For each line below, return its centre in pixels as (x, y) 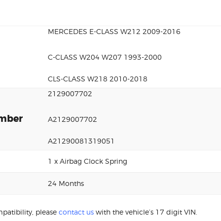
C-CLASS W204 (75, 57)
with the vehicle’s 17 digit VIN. (146, 212)
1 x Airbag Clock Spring (88, 161)
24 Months (66, 183)
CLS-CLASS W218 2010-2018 (98, 78)
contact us (76, 212)
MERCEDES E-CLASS (84, 31)
